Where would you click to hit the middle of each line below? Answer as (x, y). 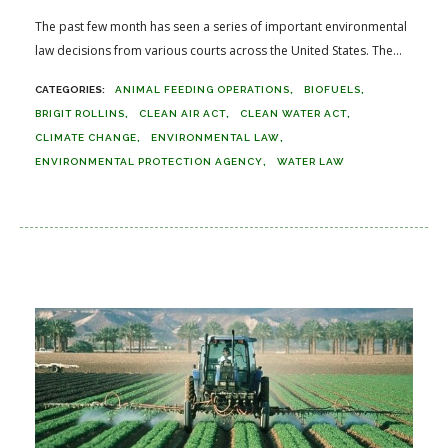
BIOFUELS (332, 89)
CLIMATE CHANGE (86, 137)
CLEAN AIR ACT (182, 113)
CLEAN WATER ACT (293, 113)
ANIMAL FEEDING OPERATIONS (202, 89)
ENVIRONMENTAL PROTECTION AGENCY (149, 161)
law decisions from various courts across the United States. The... (218, 50)
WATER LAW (311, 161)
